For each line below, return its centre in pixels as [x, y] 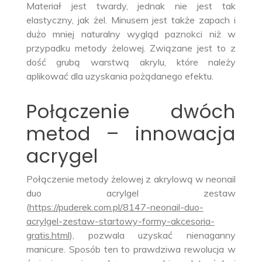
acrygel [62, 156]
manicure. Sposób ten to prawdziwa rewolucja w [131, 249]
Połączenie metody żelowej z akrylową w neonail [131, 179]
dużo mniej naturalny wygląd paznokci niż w [131, 34]
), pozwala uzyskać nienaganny [153, 235]
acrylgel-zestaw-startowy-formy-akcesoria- [120, 221]
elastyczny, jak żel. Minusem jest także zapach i [131, 20]
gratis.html [48, 235]
